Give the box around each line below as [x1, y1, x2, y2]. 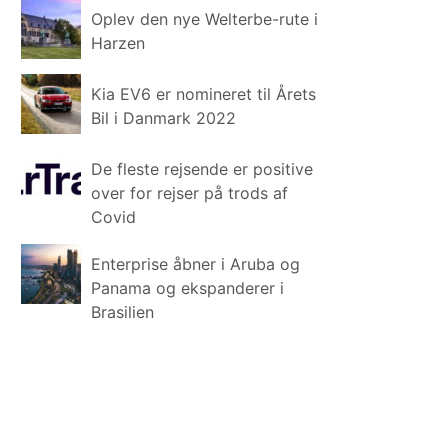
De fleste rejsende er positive [91, 158, 314, 179]
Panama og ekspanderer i [91, 277, 285, 298]
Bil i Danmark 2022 [91, 107, 237, 128]
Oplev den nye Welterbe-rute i [91, 8, 319, 29]
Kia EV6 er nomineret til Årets [91, 83, 317, 104]
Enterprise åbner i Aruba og [91, 253, 301, 274]
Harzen [91, 32, 146, 53]
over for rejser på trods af [91, 182, 289, 203]
